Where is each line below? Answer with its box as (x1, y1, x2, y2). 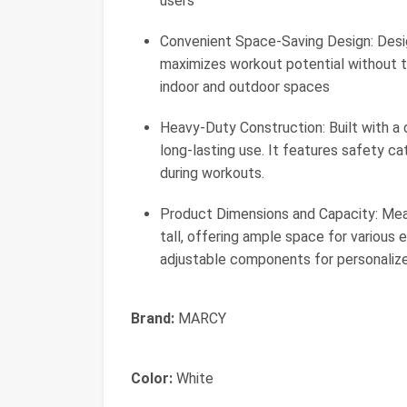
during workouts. (160, 164, 264, 182)
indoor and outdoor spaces (160, 78, 330, 95)
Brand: (131, 310, 174, 327)
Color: (131, 370, 173, 387)
